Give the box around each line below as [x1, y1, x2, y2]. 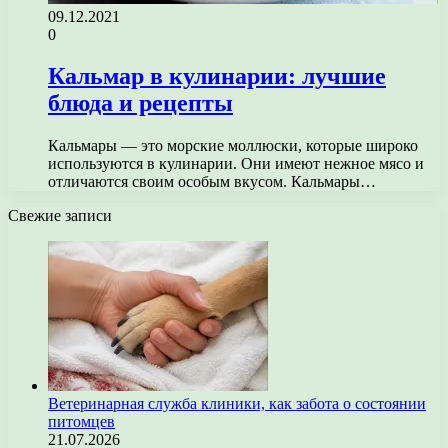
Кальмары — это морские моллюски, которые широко [48, 137, 418, 155]
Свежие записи [8, 207, 112, 225]
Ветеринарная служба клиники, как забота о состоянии [48, 395, 426, 413]
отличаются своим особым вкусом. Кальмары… [48, 173, 376, 191]
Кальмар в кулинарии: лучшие [48, 63, 386, 90]
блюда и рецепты [48, 90, 233, 117]
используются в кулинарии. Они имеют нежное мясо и [48, 155, 424, 173]
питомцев [48, 413, 115, 431]
